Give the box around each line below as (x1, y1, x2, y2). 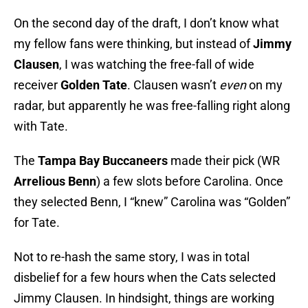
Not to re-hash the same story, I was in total (14, 250, 250, 265)
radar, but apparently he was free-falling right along (14, 98, 290, 113)
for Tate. (14, 215, 60, 230)
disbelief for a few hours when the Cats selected (14, 270, 276, 285)
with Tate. (14, 119, 68, 134)
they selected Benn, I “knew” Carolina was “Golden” (14, 195, 290, 210)
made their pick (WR (168, 153, 280, 168)
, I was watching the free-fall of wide (59, 57, 254, 72)
